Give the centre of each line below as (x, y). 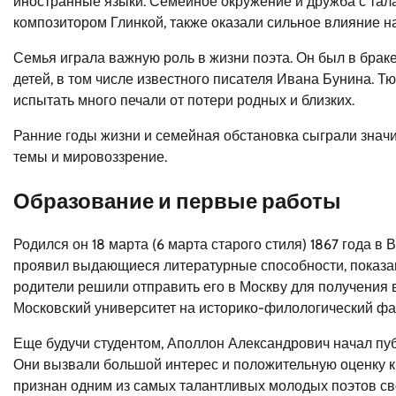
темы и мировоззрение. (90, 156)
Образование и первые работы (177, 201)
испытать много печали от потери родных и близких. (184, 100)
